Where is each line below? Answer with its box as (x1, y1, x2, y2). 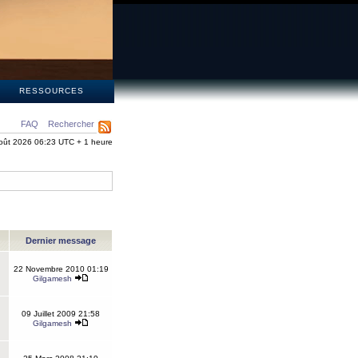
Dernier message (23, 236, 98, 245)
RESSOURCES (18, 86, 84, 95)
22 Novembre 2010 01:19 (13, 265, 109, 273)
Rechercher (48, 119, 94, 129)
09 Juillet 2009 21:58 (22, 309, 100, 318)
